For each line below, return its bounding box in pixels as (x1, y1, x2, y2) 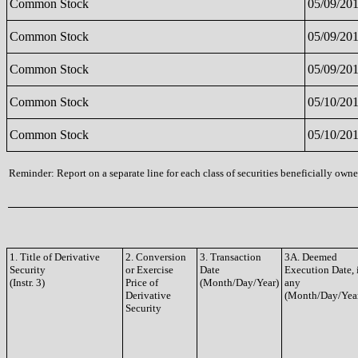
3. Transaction (200, 251, 261, 263)
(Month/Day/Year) (200, 276, 279, 288)
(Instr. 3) (10, 276, 45, 288)
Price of (125, 276, 158, 288)
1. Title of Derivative (10, 251, 100, 263)
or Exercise (125, 264, 173, 276)
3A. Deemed (284, 251, 337, 263)
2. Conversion (125, 251, 186, 263)
